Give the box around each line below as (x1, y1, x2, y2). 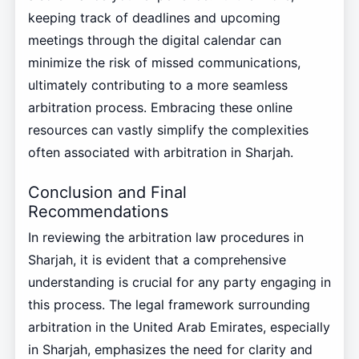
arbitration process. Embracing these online (27, 99, 292, 115)
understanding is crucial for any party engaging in (27, 274, 331, 291)
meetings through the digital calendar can (27, 31, 281, 48)
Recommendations (27, 201, 168, 221)
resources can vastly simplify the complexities (27, 121, 309, 138)
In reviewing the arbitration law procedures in (27, 229, 304, 246)
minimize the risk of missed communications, (27, 54, 301, 71)
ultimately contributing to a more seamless (27, 76, 288, 93)
